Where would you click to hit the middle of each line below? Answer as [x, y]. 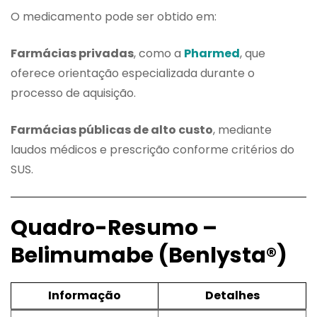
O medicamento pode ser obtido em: [114, 16]
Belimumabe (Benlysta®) [149, 255]
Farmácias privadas [72, 53]
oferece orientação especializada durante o [133, 73]
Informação [85, 295]
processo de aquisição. [73, 93]
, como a [159, 53]
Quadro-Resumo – [114, 227]
